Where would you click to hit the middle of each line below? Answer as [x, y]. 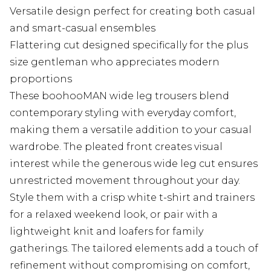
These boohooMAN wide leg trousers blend [119, 96]
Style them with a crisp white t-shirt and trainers [132, 198]
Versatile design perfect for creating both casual [132, 11]
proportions [41, 79]
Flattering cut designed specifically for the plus [129, 45]
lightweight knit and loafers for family [106, 232]
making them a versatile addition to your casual [131, 130]
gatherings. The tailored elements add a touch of [134, 249]
